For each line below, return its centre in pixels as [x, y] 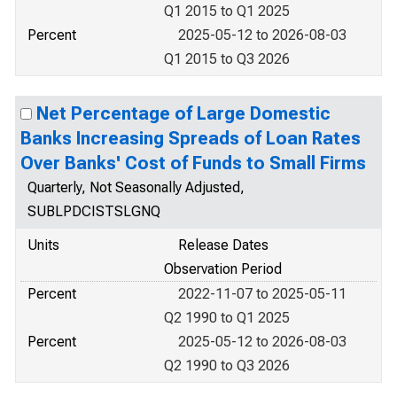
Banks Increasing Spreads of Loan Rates [191, 138]
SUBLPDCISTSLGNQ [94, 211]
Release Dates [223, 245]
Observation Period [223, 269]
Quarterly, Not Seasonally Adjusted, [136, 187]
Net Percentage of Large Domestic [183, 113]
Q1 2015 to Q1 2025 [227, 11]
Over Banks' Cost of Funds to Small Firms [193, 163]
